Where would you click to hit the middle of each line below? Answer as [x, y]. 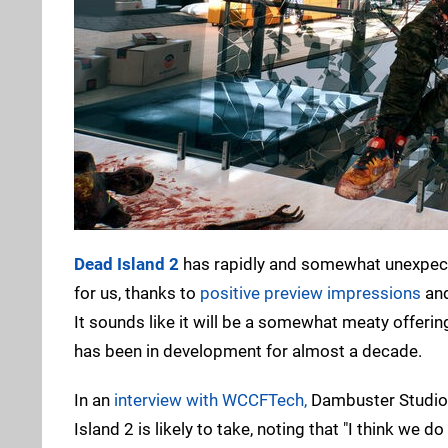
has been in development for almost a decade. [248, 350]
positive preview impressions [310, 292]
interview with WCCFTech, [210, 399]
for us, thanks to [137, 292]
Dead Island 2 [126, 263]
